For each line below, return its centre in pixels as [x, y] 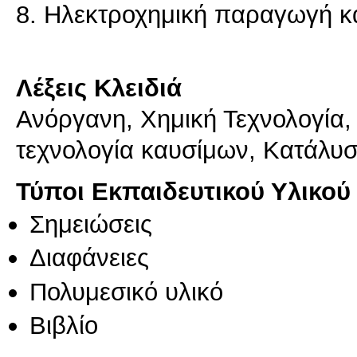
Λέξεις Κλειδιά [99, 87]
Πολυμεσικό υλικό [126, 291]
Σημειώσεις [91, 224]
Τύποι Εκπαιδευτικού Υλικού [183, 191]
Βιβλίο [64, 326]
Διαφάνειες [89, 258]
